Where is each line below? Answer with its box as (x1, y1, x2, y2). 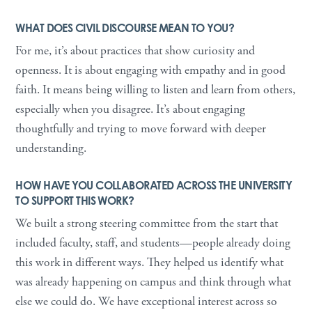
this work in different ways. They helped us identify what (15, 254, 284, 270)
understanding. (15, 140, 87, 156)
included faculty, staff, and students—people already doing (15, 235, 291, 251)
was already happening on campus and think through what (15, 274, 292, 290)
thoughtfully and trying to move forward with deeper (15, 120, 267, 136)
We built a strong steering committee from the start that (15, 215, 279, 231)
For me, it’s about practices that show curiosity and (15, 42, 256, 58)
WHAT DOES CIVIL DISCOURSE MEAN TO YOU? (15, 20, 235, 35)
